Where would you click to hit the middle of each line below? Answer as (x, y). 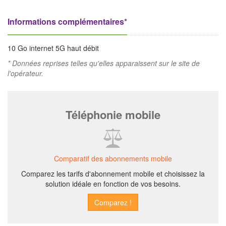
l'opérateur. (25, 73)
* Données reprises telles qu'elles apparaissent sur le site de (104, 63)
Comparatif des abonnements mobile (113, 158)
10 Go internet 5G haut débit (53, 48)
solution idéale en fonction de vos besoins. (113, 184)
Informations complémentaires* (67, 21)
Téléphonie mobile (113, 115)
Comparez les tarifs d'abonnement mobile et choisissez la (113, 174)
